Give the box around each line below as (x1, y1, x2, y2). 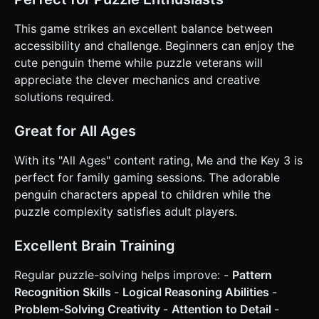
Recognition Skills (14, 284, 114, 299)
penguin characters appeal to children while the (14, 187, 271, 202)
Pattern (232, 267, 272, 282)
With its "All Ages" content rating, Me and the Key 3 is (14, 152, 303, 167)
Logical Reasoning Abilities (122, 284, 272, 299)
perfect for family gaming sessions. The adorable (14, 169, 280, 184)
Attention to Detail (172, 301, 274, 316)
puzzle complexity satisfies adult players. (14, 204, 237, 219)
